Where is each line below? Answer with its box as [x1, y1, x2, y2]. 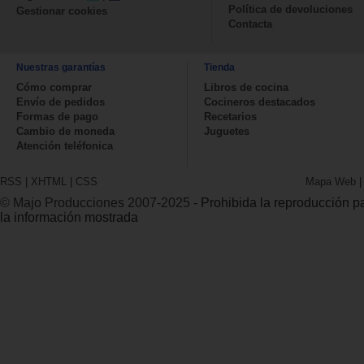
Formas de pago [16, 110, 98, 123]
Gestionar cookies [16, 4, 107, 17]
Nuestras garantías [16, 61, 106, 73]
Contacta [228, 17, 272, 30]
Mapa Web [305, 175, 356, 188]
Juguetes [204, 124, 249, 137]
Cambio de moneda [16, 124, 115, 137]
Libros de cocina [204, 80, 288, 93]
